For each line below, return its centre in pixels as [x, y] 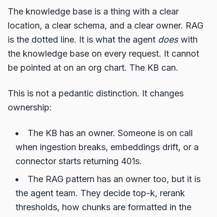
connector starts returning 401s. [79, 161]
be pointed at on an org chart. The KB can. [93, 68]
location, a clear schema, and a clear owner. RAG [106, 25]
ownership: [30, 107]
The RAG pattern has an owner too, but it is [114, 179]
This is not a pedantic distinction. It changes [96, 93]
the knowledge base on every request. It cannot [103, 54]
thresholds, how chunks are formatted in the [103, 207]
